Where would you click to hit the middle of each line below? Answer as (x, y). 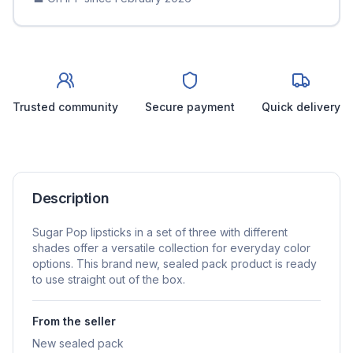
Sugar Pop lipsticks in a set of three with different (160, 232)
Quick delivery (301, 107)
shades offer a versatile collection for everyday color (171, 248)
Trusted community (65, 107)
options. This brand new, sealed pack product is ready (175, 264)
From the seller (74, 321)
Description (71, 199)
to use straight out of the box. (109, 280)
